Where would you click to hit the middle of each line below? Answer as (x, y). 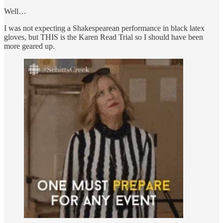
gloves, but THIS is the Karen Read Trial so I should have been (104, 37)
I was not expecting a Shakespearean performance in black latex (104, 28)
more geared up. (29, 46)
